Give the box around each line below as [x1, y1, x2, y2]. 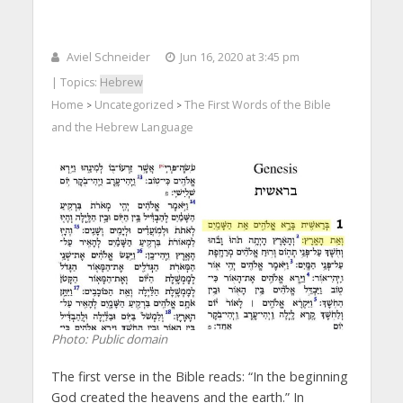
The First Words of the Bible [184, 97, 331, 113]
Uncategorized [94, 97, 174, 113]
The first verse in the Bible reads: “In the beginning [50, 368, 348, 386]
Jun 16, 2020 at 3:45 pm [179, 49, 300, 66]
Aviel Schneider [66, 49, 150, 66]
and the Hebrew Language [50, 120, 193, 136]
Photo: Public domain [50, 331, 167, 348]
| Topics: [50, 75, 100, 91]
